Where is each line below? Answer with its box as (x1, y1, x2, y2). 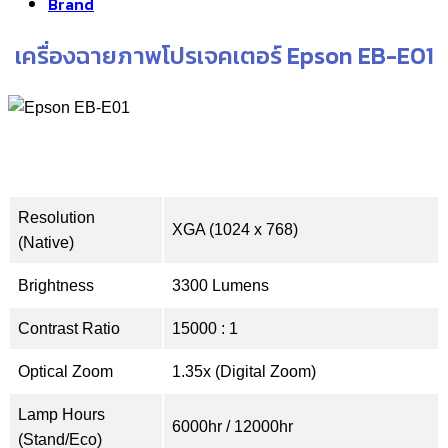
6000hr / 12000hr (172, 417, 293, 435)
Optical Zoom (18, 362, 113, 380)
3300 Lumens (172, 276, 269, 294)
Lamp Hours (18, 405, 105, 423)
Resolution (18, 208, 95, 226)
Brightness (18, 276, 94, 294)
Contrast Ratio (18, 319, 120, 337)
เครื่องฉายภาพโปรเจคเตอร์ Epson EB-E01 (14, 37, 434, 73)
